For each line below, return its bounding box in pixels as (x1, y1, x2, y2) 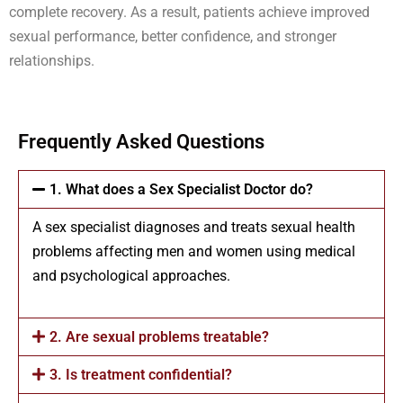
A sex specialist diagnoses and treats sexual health (32, 218, 355, 236)
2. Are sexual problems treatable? (49, 327, 270, 345)
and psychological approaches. (32, 266, 230, 284)
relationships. (9, 51, 94, 69)
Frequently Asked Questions (18, 130, 264, 153)
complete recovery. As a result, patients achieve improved (9, 3, 370, 21)
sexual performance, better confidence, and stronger (9, 27, 336, 45)
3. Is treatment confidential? (49, 365, 233, 383)
